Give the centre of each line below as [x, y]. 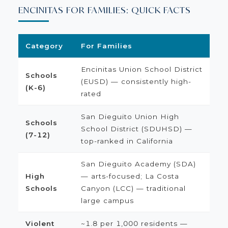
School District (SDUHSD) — [136, 129]
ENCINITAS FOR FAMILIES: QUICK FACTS [104, 10]
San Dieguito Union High [130, 117]
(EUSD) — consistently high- [136, 81]
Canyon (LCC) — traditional [133, 188]
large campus [107, 201]
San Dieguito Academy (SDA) [138, 164]
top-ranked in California [127, 141]
